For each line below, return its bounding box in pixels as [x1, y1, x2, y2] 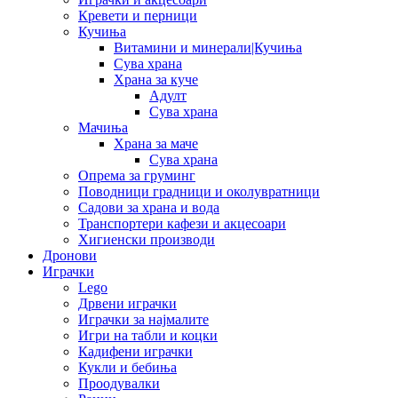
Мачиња [78, 119, 128, 135]
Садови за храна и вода [78, 199, 219, 215]
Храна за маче [114, 135, 198, 151]
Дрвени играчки [78, 295, 177, 311]
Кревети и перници [78, 7, 197, 23]
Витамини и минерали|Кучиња [114, 39, 302, 55]
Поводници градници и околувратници [78, 183, 320, 199]
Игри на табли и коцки [78, 327, 218, 343]
